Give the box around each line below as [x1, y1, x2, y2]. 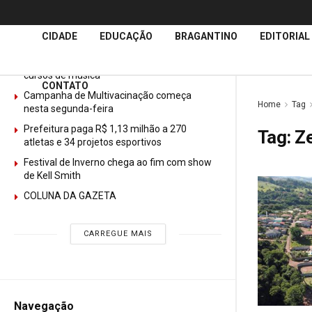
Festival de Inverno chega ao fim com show [24, 157, 212, 168]
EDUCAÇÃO [100, 31, 153, 42]
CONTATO [42, 80, 88, 91]
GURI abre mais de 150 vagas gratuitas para [24, 56, 215, 68]
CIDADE [42, 31, 77, 42]
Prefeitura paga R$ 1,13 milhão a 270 [24, 123, 187, 134]
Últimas [14, 19, 54, 33]
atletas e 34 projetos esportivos [24, 136, 162, 148]
